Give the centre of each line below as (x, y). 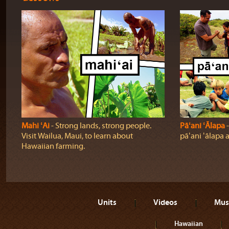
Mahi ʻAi (35, 126)
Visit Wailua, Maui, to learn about (77, 136)
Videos (165, 202)
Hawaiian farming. (53, 146)
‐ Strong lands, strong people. (100, 126)
